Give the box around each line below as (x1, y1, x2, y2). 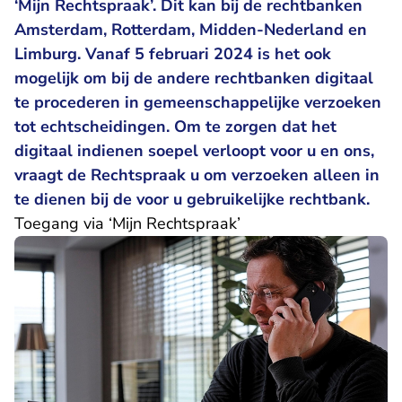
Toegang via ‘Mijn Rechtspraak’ (14, 213, 240, 234)
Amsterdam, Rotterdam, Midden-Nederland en (14, 19, 367, 40)
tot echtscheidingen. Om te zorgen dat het (14, 116, 336, 137)
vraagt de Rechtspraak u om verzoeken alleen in (14, 164, 380, 186)
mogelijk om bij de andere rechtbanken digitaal (14, 67, 373, 89)
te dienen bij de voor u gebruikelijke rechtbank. (14, 188, 374, 210)
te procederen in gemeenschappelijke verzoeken (14, 92, 381, 113)
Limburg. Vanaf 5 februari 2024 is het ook (14, 43, 331, 65)
